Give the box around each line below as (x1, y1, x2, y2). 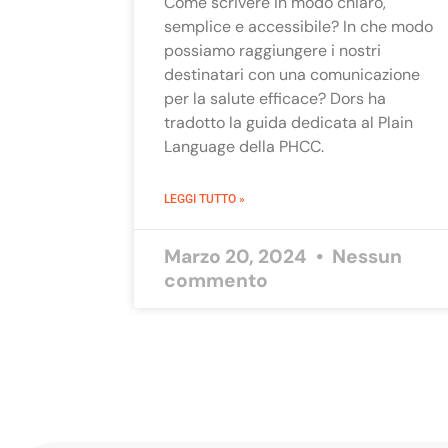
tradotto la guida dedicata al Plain (164, 111, 414, 133)
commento (164, 267, 269, 293)
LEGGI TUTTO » (164, 191, 246, 206)
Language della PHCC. (164, 135, 325, 157)
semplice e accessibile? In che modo (164, 15, 434, 37)
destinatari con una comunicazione (164, 63, 421, 85)
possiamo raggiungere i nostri (164, 39, 382, 61)
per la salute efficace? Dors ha (164, 87, 387, 109)
